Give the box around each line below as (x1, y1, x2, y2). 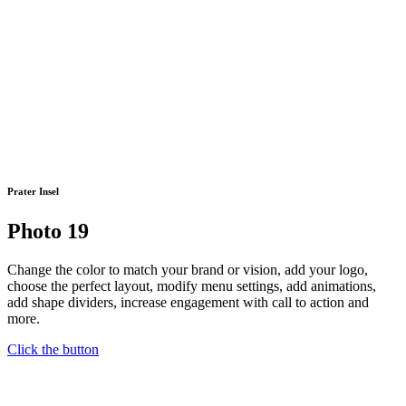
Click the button (7, 341, 99, 357)
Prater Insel (7, 186, 59, 197)
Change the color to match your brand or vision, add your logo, (7, 261, 368, 277)
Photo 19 (7, 218, 89, 243)
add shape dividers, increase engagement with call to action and (7, 294, 369, 310)
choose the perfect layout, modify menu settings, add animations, (7, 277, 376, 294)
